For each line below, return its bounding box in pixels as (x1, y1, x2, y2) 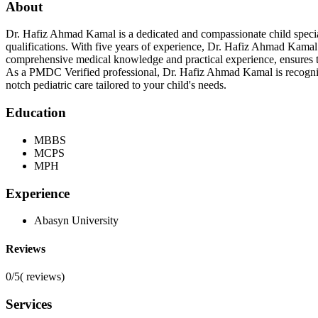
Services (6, 296, 52, 312)
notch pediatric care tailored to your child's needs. (6, 79, 226, 92)
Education (6, 105, 66, 121)
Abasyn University (34, 214, 119, 227)
